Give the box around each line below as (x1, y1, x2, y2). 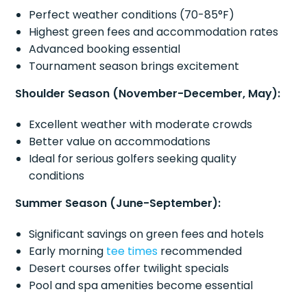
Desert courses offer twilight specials (29, 260, 230, 277)
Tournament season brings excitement (29, 58, 240, 75)
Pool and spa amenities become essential (29, 278, 254, 294)
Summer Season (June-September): (15, 195, 221, 212)
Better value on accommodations (29, 134, 211, 150)
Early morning (29, 243, 107, 260)
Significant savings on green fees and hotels (29, 226, 265, 243)
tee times (106, 243, 158, 260)
